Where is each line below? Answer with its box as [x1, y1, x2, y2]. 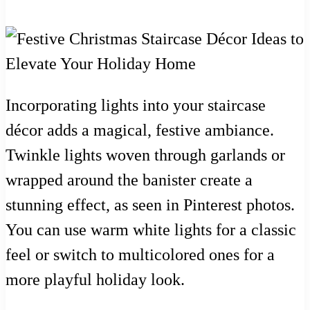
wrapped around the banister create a [6, 170, 253, 189]
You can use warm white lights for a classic [6, 220, 296, 239]
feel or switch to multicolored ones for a [6, 245, 275, 264]
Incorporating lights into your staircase [6, 95, 266, 114]
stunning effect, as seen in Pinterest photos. [6, 195, 295, 214]
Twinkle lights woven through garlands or [6, 145, 285, 164]
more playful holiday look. [6, 270, 185, 289]
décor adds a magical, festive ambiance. [6, 120, 274, 139]
